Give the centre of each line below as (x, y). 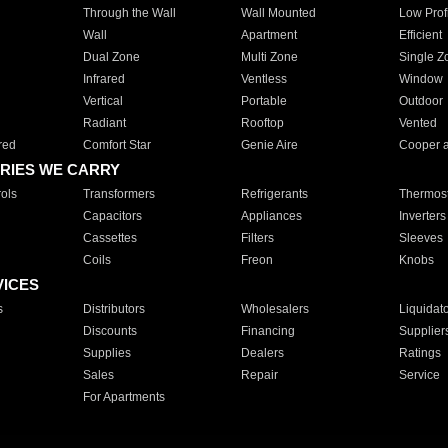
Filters (257, 238)
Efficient (420, 35)
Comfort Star (116, 145)
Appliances (271, 216)
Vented (417, 123)
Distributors (113, 309)
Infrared (103, 79)
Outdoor (420, 101)
